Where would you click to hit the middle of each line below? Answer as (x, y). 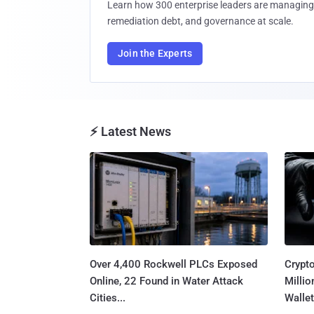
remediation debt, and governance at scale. (200, 21)
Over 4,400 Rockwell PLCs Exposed (173, 264)
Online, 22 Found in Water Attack (166, 281)
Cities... (108, 298)
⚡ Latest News (130, 131)
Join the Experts (155, 53)
